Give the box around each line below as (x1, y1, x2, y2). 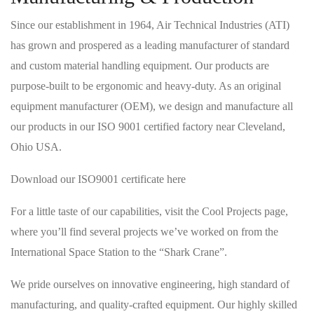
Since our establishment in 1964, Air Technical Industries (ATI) (11, 19, 289, 31)
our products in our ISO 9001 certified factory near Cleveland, (11, 121, 285, 132)
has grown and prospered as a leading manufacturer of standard (11, 39, 289, 51)
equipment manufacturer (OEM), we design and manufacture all (11, 100, 293, 112)
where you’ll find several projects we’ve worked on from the (11, 226, 278, 238)
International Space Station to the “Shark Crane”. (11, 246, 227, 258)
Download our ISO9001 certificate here (11, 173, 186, 185)
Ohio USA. (11, 141, 62, 153)
